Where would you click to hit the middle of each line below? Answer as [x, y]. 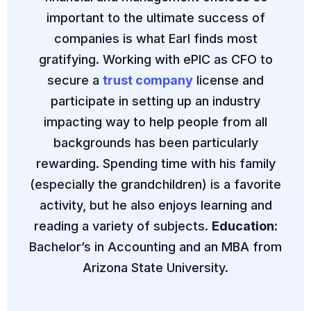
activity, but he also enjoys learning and [155, 205]
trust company [148, 80]
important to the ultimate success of [155, 17]
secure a [75, 80]
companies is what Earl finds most [155, 38]
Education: [244, 226]
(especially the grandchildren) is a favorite [155, 184]
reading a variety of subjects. [123, 226]
